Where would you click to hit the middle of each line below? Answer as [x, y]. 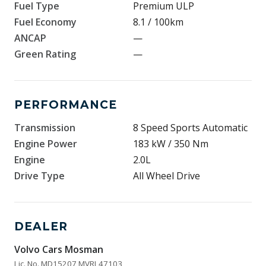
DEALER [41, 227]
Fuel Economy [45, 22]
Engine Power [46, 144]
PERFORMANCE [66, 105]
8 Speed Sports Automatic [190, 128]
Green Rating [45, 54]
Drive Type [39, 176]
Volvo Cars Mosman [59, 249]
